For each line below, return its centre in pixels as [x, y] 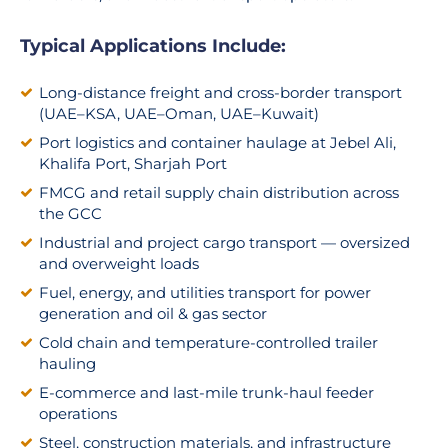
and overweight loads [119, 263]
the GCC [70, 213]
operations [78, 413]
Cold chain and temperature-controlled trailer [208, 342]
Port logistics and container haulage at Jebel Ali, [217, 142]
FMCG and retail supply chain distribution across [219, 192]
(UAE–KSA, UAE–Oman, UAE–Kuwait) [179, 113]
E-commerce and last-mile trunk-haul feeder [206, 392]
